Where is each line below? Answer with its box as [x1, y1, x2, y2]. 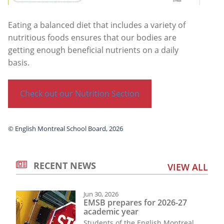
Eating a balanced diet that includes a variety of [8, 19, 185, 31]
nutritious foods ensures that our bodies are [8, 32, 176, 43]
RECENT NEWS [33, 159, 96, 171]
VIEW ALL [167, 160, 208, 173]
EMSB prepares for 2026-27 [83, 197, 187, 208]
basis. [8, 57, 29, 68]
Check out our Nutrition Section [20, 87, 139, 99]
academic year [83, 206, 138, 217]
